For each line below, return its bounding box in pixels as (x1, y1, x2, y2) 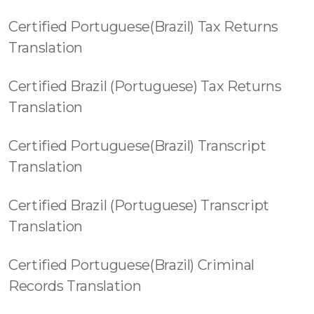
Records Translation (8, 278, 142, 294)
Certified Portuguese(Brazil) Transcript (8, 137, 266, 154)
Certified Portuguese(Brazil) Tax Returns (8, 18, 278, 35)
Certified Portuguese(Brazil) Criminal (8, 257, 254, 273)
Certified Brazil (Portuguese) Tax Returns (8, 78, 282, 95)
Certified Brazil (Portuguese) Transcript (8, 197, 269, 214)
